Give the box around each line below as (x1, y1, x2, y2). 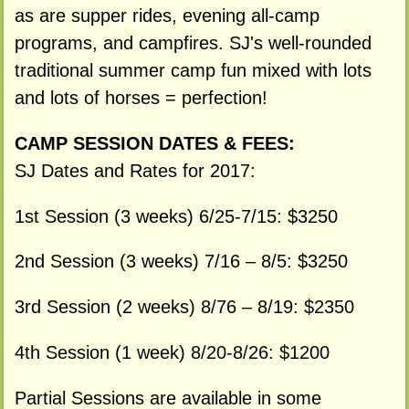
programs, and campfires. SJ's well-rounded (14, 32, 372, 53)
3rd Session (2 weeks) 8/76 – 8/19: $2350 (14, 297, 354, 318)
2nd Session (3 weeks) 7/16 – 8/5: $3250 (14, 251, 348, 272)
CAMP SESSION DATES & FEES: (14, 132, 295, 153)
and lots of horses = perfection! (14, 87, 267, 108)
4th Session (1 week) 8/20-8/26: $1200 (14, 341, 330, 362)
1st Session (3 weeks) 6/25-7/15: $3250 (14, 205, 338, 226)
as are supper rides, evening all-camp (14, 5, 320, 26)
